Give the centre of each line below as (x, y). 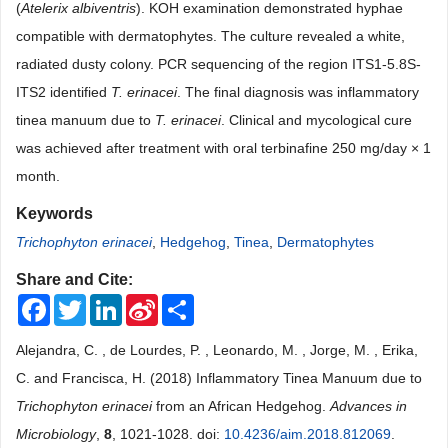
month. (38, 176)
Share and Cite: (74, 279)
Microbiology (56, 434)
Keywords (54, 213)
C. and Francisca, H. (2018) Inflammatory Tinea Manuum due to (219, 378)
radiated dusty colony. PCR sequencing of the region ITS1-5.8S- (218, 64)
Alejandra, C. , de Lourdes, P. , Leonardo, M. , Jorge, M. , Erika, (217, 350)
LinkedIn (149, 302)
